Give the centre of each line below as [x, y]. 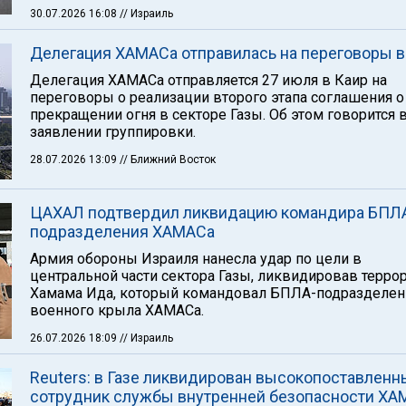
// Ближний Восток [168, 159]
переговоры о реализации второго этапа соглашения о [217, 97]
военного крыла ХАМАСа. [117, 310]
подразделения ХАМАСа [122, 232]
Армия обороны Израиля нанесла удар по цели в [196, 259]
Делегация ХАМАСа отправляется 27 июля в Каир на [208, 80]
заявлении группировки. [113, 132]
